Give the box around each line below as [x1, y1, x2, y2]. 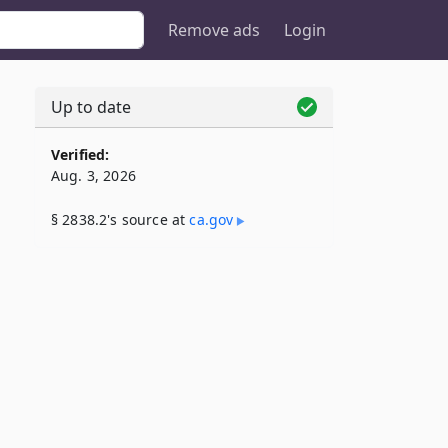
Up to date [51, 96, 131, 118]
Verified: [51, 145, 110, 164]
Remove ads [168, 19, 260, 41]
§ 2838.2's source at [51, 210, 190, 229]
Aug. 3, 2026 [51, 166, 136, 185]
